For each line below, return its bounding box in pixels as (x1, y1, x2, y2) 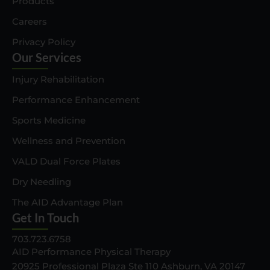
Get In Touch (12, 210, 79, 225)
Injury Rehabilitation (12, 74, 104, 85)
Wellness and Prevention (12, 135, 125, 146)
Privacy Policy (12, 36, 75, 48)
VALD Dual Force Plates (12, 155, 121, 167)
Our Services (12, 49, 81, 64)
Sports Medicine (12, 115, 86, 126)
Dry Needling (12, 176, 71, 187)
